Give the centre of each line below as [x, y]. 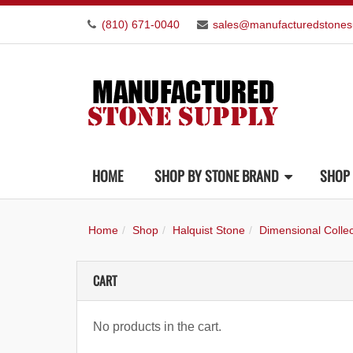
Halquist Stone [209, 230]
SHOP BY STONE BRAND [216, 176]
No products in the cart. [157, 327]
